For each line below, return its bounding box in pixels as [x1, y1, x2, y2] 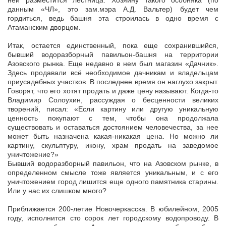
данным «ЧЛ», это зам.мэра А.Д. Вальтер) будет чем [8, 5, 218, 14]
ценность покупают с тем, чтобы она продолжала [8, 114, 218, 123]
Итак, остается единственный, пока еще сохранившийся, [8, 41, 218, 50]
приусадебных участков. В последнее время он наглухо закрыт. [8, 78, 218, 86]
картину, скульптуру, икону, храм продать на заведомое [8, 141, 218, 150]
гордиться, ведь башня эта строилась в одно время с [8, 14, 218, 23]
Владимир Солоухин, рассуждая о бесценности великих [8, 96, 218, 104]
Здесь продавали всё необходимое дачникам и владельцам [8, 69, 218, 77]
